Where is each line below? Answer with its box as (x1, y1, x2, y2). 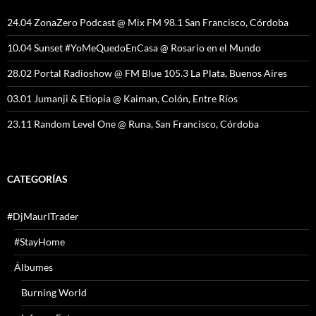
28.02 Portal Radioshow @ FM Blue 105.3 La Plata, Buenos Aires (7, 66, 287, 79)
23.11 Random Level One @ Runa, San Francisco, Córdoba (7, 117, 259, 130)
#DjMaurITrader (7, 209, 79, 222)
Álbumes (14, 260, 53, 273)
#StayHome (14, 235, 65, 248)
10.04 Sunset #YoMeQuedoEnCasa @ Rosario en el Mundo (7, 41, 261, 54)
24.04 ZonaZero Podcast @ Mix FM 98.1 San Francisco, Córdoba (7, 16, 288, 28)
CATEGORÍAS (7, 172, 68, 185)
